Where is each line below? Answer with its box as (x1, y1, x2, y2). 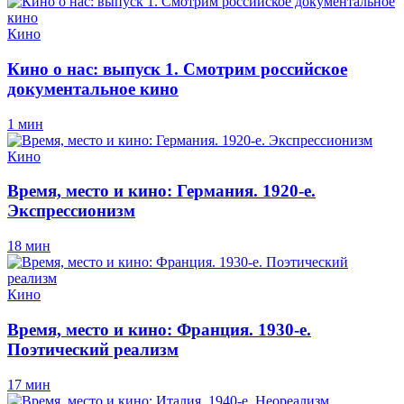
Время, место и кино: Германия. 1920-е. (7, 181, 316, 201)
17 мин (7, 376, 50, 392)
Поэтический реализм (7, 339, 179, 359)
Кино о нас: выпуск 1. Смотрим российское (7, 59, 347, 78)
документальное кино (7, 78, 179, 98)
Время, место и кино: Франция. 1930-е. (7, 319, 311, 339)
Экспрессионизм (7, 201, 135, 221)
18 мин (7, 238, 50, 254)
